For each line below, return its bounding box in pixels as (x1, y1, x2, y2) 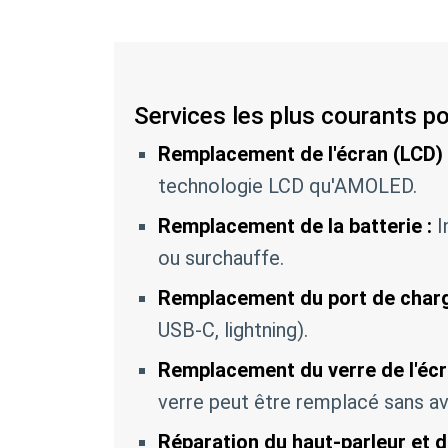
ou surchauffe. (158, 245, 284, 270)
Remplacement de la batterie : (158, 213, 432, 238)
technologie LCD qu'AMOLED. (158, 173, 417, 198)
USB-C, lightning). (158, 317, 308, 342)
